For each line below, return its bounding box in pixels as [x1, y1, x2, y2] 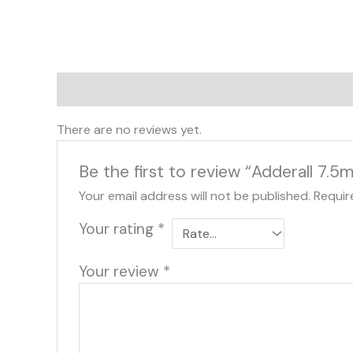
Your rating [78, 219, 158, 240]
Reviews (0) [57, 80, 130, 98]
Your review [78, 262, 163, 282]
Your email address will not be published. [78, 188, 310, 205]
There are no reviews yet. [57, 121, 202, 138]
